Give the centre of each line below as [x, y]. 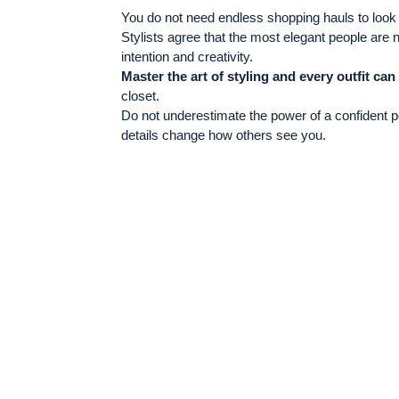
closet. [141, 96]
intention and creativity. [187, 57]
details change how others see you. [224, 135]
